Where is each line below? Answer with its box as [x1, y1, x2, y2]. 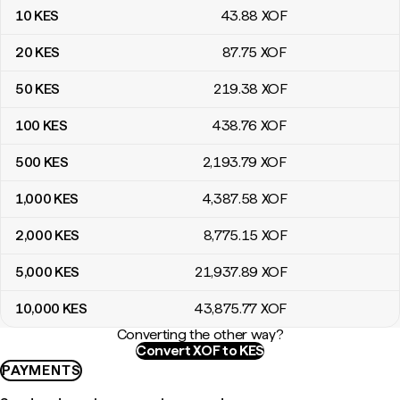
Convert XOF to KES [135, 342, 265, 359]
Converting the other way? [116, 326, 284, 343]
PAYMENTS [2, 362, 81, 379]
